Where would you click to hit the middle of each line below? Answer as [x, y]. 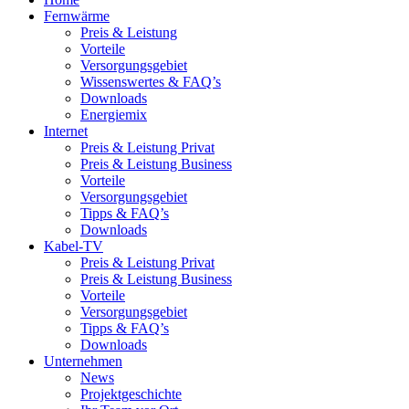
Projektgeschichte [131, 393]
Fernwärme [77, 16]
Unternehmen [83, 361]
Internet [66, 131]
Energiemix [114, 114]
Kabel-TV [73, 246]
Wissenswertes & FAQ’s [151, 81]
